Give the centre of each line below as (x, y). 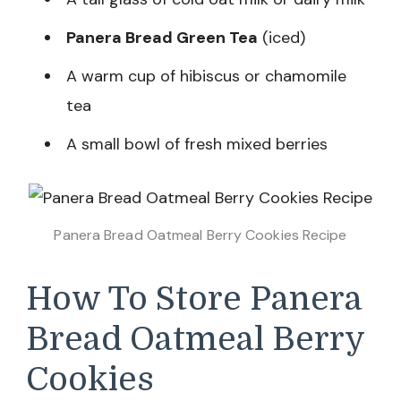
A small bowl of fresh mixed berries (197, 144)
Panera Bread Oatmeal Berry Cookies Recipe (200, 235)
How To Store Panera (194, 299)
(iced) (282, 37)
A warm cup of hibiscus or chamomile (206, 76)
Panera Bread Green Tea (162, 37)
